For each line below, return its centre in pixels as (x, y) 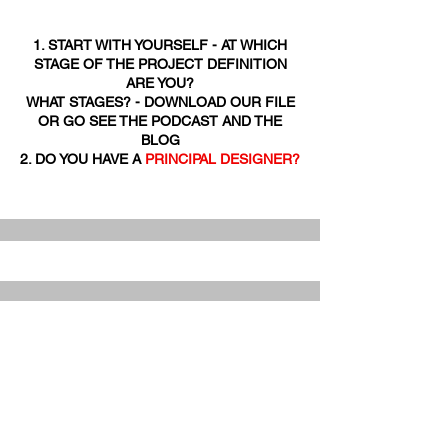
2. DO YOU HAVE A (82, 159)
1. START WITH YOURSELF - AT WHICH (160, 45)
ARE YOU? (160, 83)
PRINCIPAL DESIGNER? (222, 159)
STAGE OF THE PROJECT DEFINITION (160, 64)
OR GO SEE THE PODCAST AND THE (160, 121)
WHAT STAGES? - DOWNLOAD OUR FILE (160, 102)
